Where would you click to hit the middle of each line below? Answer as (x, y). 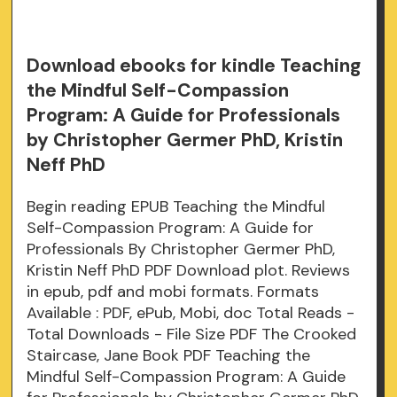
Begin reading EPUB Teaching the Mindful (176, 207)
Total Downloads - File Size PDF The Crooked (192, 335)
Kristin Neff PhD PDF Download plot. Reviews (189, 271)
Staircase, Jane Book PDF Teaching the (169, 356)
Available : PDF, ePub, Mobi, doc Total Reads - (191, 313)
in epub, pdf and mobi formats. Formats (173, 292)
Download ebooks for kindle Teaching (194, 66)
